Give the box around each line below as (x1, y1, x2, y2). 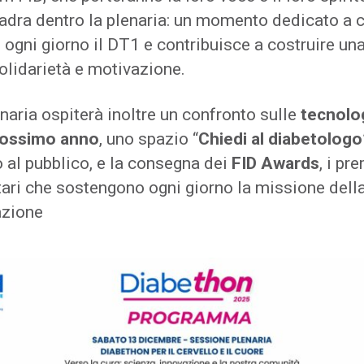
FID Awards (232, 154, 319, 173)
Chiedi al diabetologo (198, 129, 362, 149)
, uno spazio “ (99, 129, 198, 149)
